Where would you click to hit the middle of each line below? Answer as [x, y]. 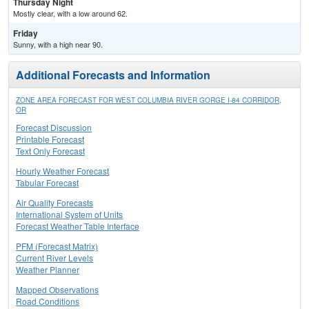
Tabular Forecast [47, 183]
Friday [26, 33]
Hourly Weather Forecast [62, 171]
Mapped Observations [57, 290]
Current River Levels [54, 258]
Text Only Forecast [50, 151]
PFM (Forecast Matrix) [57, 246]
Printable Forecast [50, 139]
